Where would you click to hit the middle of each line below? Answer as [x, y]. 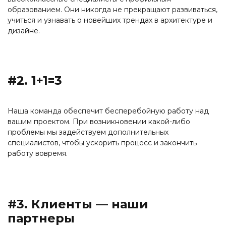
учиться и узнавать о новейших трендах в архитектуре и [110, 20]
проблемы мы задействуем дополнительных [88, 132]
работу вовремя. [38, 154]
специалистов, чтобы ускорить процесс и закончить [102, 143]
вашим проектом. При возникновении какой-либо [99, 122]
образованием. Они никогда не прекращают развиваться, [112, 10]
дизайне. [24, 31]
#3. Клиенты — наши [78, 204]
